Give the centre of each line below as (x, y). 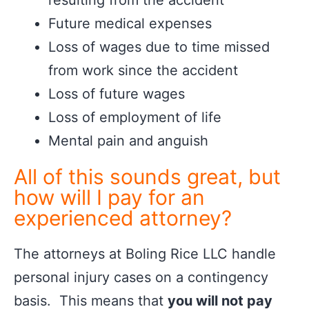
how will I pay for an (109, 197)
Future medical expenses (130, 23)
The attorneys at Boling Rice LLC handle (145, 254)
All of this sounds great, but (147, 177)
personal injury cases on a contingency (141, 277)
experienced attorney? (123, 218)
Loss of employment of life (135, 117)
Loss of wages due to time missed (159, 47)
